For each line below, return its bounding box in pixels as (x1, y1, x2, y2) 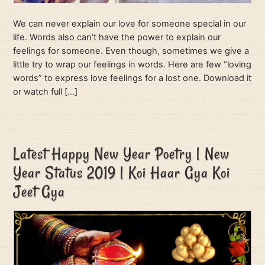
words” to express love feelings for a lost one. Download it (13, 72, 252, 83)
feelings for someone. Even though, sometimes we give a (13, 45, 250, 56)
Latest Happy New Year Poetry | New (13, 143, 230, 164)
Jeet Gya (13, 181, 66, 202)
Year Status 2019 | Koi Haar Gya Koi (13, 162, 231, 183)
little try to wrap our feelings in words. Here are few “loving (13, 59, 252, 70)
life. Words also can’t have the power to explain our (13, 31, 221, 43)
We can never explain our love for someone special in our (13, 18, 247, 29)
